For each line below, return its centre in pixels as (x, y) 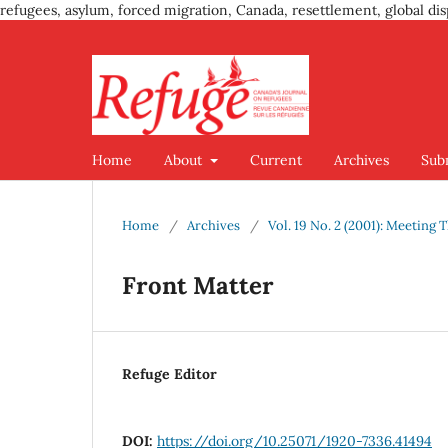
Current (275, 159)
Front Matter (198, 285)
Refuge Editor (169, 373)
